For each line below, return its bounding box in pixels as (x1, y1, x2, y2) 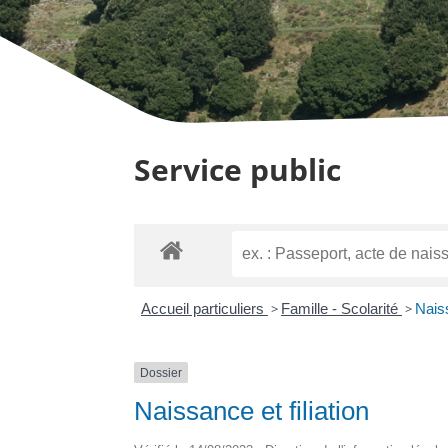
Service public (134, 148, 342, 190)
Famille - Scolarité (280, 299, 402, 317)
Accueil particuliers (140, 299, 268, 317)
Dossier (140, 365, 183, 380)
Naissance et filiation (134, 395, 370, 426)
